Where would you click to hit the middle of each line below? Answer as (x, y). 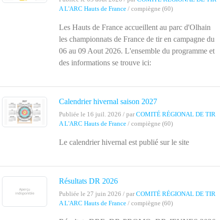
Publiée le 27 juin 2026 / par (97, 194)
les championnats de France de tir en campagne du (137, 39)
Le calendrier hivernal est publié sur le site (124, 142)
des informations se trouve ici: (107, 63)
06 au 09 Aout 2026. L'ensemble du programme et (137, 51)
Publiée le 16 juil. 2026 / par (97, 115)
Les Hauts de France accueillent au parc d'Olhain (135, 27)
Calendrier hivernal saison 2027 (108, 102)
